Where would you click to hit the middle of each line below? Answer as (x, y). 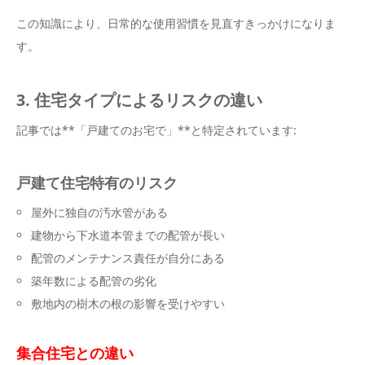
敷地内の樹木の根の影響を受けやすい (128, 304)
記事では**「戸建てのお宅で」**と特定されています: (156, 130)
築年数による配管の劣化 (94, 281)
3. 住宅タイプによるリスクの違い (139, 100)
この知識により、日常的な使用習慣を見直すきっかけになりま (176, 24)
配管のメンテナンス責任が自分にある (128, 258)
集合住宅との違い (75, 353)
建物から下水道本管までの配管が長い (128, 235)
